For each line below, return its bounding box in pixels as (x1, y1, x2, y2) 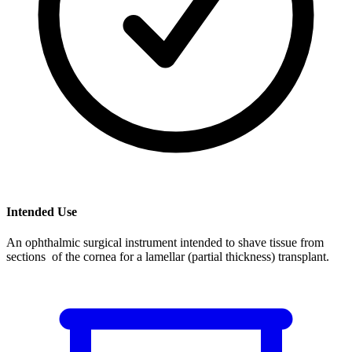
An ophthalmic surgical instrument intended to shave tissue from (6, 235, 324, 249)
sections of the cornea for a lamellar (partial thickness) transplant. (6, 249, 329, 263)
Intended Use (6, 204, 77, 218)
